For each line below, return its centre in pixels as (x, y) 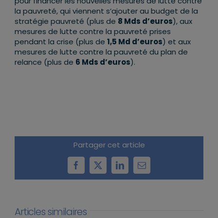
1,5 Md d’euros (135, 41)
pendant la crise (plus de (61, 41)
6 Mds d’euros (103, 62)
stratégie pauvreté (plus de (66, 21)
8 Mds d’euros (145, 21)
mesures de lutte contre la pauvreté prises (93, 31)
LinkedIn (135, 168)
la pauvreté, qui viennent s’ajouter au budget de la (106, 11)
